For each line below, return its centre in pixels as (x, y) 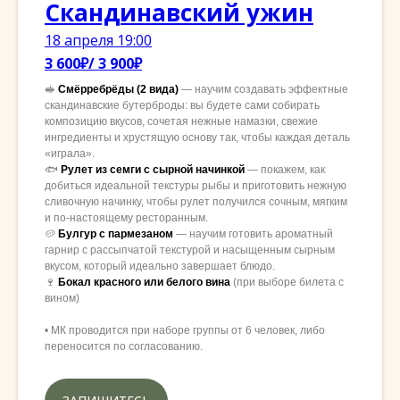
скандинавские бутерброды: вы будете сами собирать (182, 106)
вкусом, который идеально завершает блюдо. (160, 267)
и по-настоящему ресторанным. (126, 218)
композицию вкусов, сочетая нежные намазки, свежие (181, 122)
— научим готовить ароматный (253, 234)
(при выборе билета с (288, 283)
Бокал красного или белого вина (146, 283)
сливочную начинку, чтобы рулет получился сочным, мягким (196, 202)
